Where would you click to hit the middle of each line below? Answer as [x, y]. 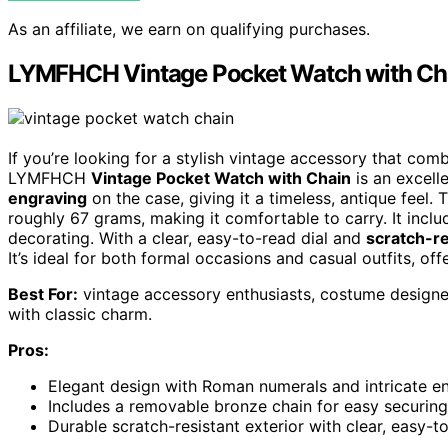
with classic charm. [80, 313]
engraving [47, 197]
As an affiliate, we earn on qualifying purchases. [189, 29]
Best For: [43, 293]
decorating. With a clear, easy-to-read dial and [187, 237]
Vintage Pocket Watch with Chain [221, 177]
